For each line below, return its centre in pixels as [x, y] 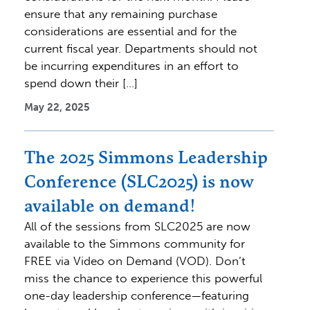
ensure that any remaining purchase [121, 13]
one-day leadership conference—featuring [137, 295]
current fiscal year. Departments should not [141, 48]
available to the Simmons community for [135, 243]
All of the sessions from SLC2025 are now [137, 226]
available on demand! [110, 205]
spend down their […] [81, 83]
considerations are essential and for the [130, 31]
